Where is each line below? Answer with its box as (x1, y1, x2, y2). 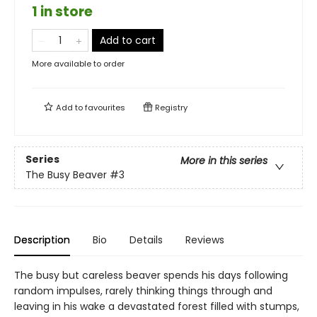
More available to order (32, 57, 125, 69)
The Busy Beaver (25, 168, 107, 183)
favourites (85, 101, 125, 113)
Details (129, 232, 163, 247)
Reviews (185, 232, 224, 247)
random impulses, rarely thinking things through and (14, 283, 272, 298)
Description (14, 232, 70, 247)
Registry (153, 101, 188, 113)
